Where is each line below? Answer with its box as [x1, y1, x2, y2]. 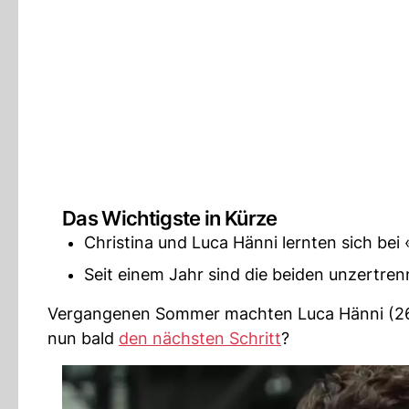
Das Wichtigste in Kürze [62, 206, 278, 231]
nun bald [47, 329, 119, 349]
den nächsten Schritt [119, 329, 281, 349]
